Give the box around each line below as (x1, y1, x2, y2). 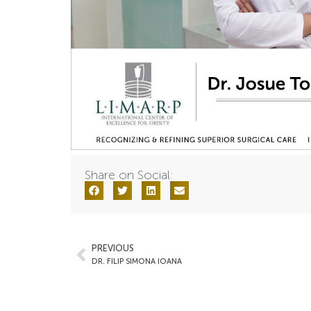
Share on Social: (85, 167, 174, 183)
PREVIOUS (92, 243, 134, 254)
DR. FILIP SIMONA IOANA (92, 256, 182, 267)
